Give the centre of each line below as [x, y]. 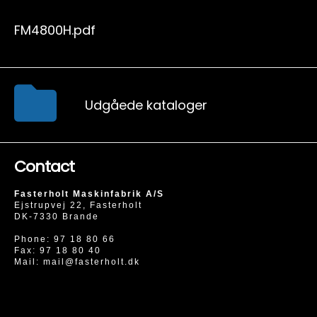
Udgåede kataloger [146, 105]
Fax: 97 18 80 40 [58, 250]
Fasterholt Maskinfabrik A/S [89, 194]
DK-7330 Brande [57, 217]
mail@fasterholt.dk [92, 262]
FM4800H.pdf [55, 30]
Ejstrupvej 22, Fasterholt [78, 205]
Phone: [34, 239]
